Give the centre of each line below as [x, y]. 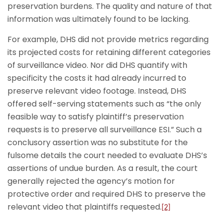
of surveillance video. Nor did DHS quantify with [97, 65]
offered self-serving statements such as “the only [104, 104]
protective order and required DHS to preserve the [107, 194]
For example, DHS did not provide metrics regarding [108, 39]
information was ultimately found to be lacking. [99, 19]
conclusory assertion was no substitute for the [98, 142]
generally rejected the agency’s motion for [91, 181]
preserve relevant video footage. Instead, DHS [97, 91]
